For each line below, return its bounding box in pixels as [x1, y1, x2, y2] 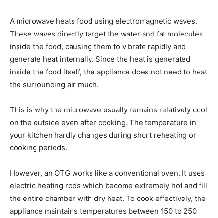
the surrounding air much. [10, 79, 99, 89]
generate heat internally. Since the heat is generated [10, 54, 190, 64]
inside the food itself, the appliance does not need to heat [10, 67, 207, 76]
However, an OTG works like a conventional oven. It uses [10, 168, 205, 178]
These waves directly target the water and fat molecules [10, 29, 203, 38]
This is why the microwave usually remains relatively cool [10, 105, 207, 114]
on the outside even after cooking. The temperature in [10, 117, 196, 127]
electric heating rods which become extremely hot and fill [10, 181, 207, 190]
